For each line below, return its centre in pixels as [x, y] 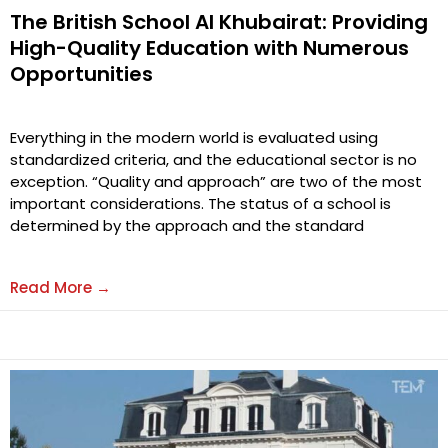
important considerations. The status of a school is [200, 204]
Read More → [60, 288]
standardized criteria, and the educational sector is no [213, 160]
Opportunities [81, 74]
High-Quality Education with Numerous [209, 48]
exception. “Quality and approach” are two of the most [216, 182]
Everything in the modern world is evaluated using [194, 138]
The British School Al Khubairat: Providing [219, 22]
